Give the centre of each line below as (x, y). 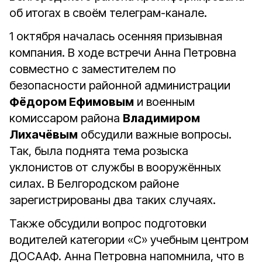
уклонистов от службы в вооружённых (115, 167)
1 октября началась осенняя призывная (116, 36)
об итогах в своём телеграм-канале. (108, 13)
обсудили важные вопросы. (155, 135)
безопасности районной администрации (120, 85)
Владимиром (161, 118)
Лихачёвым (44, 135)
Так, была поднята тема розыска (99, 151)
